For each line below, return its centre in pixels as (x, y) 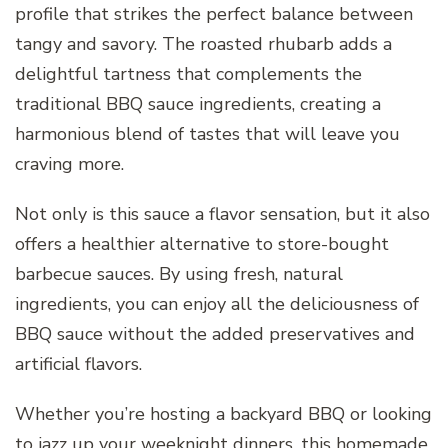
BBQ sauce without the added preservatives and (215, 334)
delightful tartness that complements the (188, 74)
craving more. (69, 164)
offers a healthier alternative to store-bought (202, 244)
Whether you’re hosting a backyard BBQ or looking (223, 414)
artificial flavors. (78, 364)
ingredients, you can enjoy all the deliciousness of (217, 304)
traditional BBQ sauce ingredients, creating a (198, 104)
